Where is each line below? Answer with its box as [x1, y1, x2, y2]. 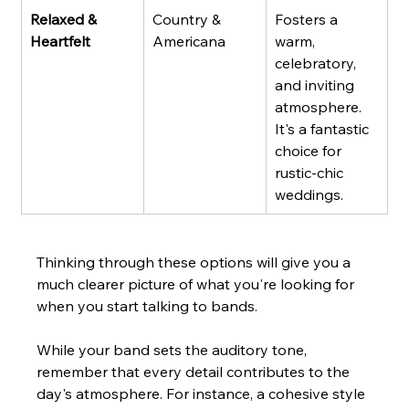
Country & [152, 9, 225, 28]
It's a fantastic [275, 119, 373, 138]
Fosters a [275, 9, 342, 28]
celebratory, [275, 53, 361, 72]
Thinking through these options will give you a [37, 252, 355, 271]
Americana [152, 31, 226, 50]
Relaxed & [30, 9, 101, 28]
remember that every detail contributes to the [37, 362, 354, 381]
